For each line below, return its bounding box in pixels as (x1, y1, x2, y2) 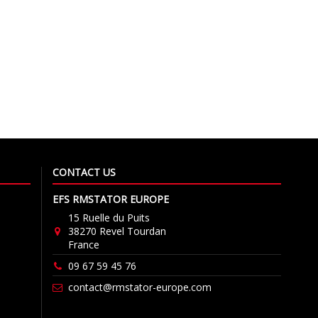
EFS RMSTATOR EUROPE (53, 192, 170, 206)
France (68, 237, 100, 251)
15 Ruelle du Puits (68, 210, 150, 224)
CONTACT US (53, 165, 116, 179)
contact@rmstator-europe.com (68, 280, 212, 295)
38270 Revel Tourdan (68, 224, 167, 238)
